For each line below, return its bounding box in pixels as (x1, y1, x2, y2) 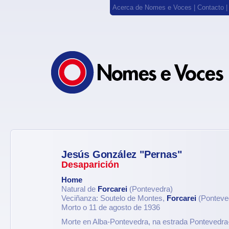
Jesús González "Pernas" (61, 149, 182, 160)
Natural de (61, 185, 98, 193)
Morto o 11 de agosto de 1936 (61, 203, 160, 212)
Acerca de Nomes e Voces (112, 4, 192, 11)
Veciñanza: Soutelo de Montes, (61, 194, 167, 202)
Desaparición (61, 159, 119, 170)
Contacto (197, 4, 224, 11)
